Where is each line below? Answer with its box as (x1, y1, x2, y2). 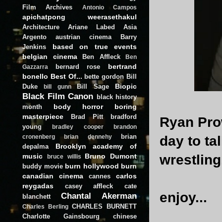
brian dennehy (64, 133, 112, 140)
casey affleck (64, 182, 113, 190)
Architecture (22, 23, 59, 31)
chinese (113, 212, 137, 220)
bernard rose (55, 62, 101, 70)
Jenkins (22, 43, 46, 51)
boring (114, 102, 137, 111)
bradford (111, 112, 137, 120)
